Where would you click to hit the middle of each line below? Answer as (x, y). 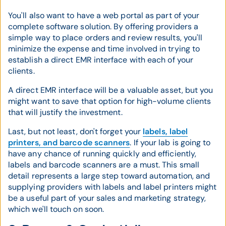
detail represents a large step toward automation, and (109, 176)
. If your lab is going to (170, 143)
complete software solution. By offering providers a (103, 26)
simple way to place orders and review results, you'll (105, 38)
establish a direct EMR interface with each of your (101, 60)
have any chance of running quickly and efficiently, (102, 154)
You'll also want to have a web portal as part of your (104, 15)
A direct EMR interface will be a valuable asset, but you (111, 90)
